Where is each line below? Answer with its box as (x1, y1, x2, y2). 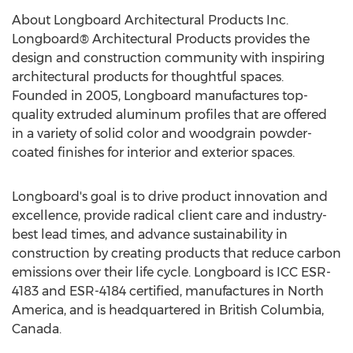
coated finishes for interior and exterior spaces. (12, 145, 295, 160)
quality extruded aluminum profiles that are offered (12, 107, 327, 122)
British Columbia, (219, 303, 324, 318)
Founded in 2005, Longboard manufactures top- (12, 88, 308, 103)
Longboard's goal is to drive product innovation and (12, 189, 328, 204)
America (12, 303, 64, 318)
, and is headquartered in (64, 303, 219, 318)
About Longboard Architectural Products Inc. (12, 13, 288, 28)
